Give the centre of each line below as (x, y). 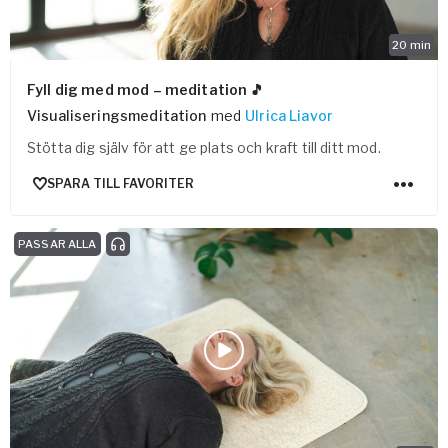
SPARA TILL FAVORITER (120, 184)
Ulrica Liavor (289, 115)
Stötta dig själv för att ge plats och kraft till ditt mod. (204, 147)
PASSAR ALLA (57, 243)
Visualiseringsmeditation (117, 115)
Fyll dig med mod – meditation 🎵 (146, 89)
